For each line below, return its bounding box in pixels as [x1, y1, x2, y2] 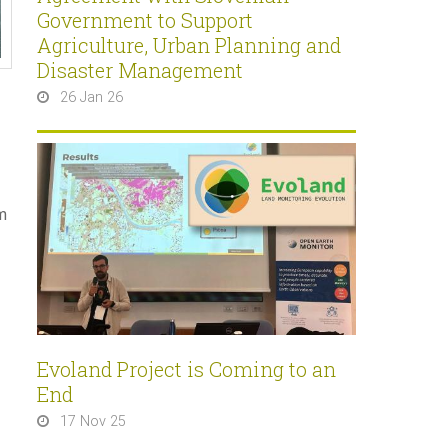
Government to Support [37, 7, 253, 34]
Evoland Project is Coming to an [37, 355, 336, 382]
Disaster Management [37, 57, 243, 84]
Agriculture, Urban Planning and [37, 32, 341, 59]
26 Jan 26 [60, 89, 123, 107]
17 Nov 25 [60, 412, 126, 430]
